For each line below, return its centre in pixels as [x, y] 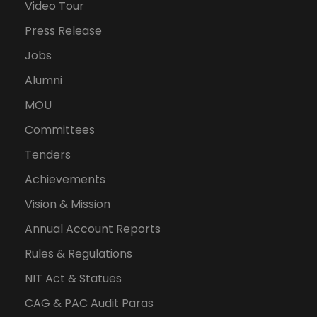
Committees [60, 130]
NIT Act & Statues [73, 278]
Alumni [44, 80]
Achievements [65, 179]
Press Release [63, 31]
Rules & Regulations [79, 254]
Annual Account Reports [93, 229]
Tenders [48, 155]
